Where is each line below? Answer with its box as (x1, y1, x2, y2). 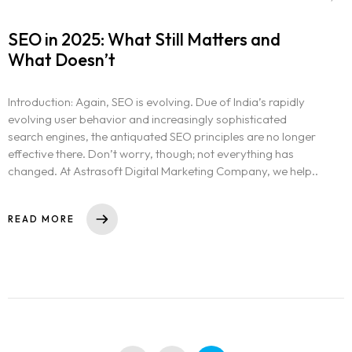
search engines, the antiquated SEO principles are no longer (8, 128, 316, 144)
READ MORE (8, 212, 75, 225)
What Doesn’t (8, 48, 115, 71)
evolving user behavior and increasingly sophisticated (8, 111, 287, 126)
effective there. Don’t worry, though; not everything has (8, 145, 294, 161)
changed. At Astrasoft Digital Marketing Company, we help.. (8, 163, 318, 178)
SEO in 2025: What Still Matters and (8, 27, 280, 50)
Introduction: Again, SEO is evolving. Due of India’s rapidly (8, 93, 305, 109)
